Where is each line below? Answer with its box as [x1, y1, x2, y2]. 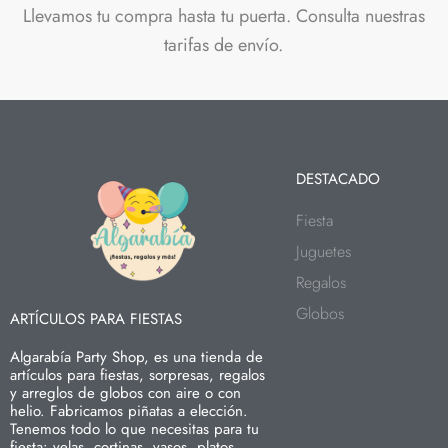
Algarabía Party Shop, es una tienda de [10, 346, 263, 368]
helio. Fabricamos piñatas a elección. [10, 400, 248, 422]
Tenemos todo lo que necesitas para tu [10, 418, 259, 440]
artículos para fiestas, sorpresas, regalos [10, 364, 265, 386]
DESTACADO [296, 168, 381, 190]
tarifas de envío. [164, 31, 284, 58]
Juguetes [296, 240, 352, 263]
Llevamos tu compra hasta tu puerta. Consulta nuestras [22, 2, 425, 29]
